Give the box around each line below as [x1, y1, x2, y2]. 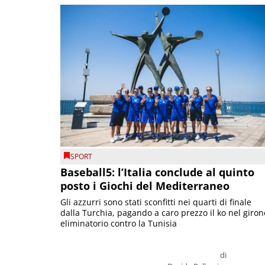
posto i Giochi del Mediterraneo [60, 179, 230, 193]
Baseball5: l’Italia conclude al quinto [60, 165, 254, 180]
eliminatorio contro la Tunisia [60, 218, 177, 230]
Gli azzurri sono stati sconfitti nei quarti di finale [60, 196, 251, 208]
